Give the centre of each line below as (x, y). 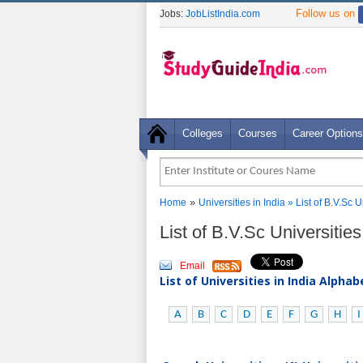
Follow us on (327, 13)
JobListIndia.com (223, 14)
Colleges (203, 133)
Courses (258, 133)
